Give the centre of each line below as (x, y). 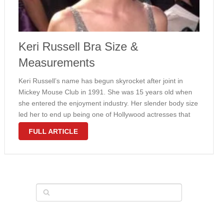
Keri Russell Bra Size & (78, 46)
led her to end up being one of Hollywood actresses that (104, 114)
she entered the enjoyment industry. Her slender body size (108, 103)
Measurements (56, 63)
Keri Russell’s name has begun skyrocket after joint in (100, 81)
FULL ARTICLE (53, 131)
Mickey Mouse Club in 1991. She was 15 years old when (105, 92)
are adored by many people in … (69, 126)
